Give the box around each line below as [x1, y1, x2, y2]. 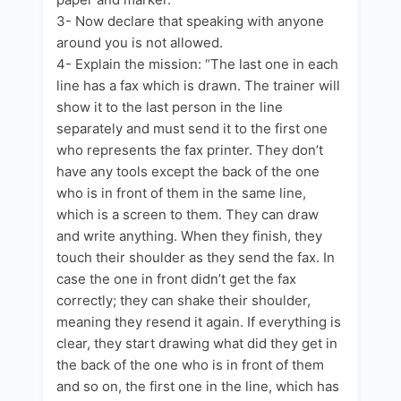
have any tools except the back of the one [56, 162, 320, 180]
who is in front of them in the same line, [56, 183, 306, 201]
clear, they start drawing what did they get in [56, 334, 337, 352]
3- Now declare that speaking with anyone [56, 12, 324, 30]
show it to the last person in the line [56, 98, 283, 115]
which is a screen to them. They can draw [56, 205, 319, 223]
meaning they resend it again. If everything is [56, 312, 341, 330]
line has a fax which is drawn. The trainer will [56, 76, 340, 94]
